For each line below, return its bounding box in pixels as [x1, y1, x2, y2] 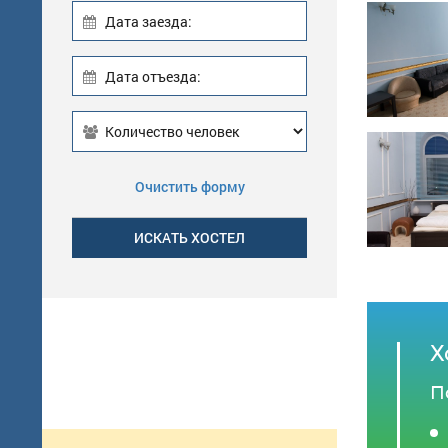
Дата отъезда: [104, 66, 201, 86]
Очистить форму [134, 177, 245, 197]
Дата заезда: [104, 11, 192, 31]
